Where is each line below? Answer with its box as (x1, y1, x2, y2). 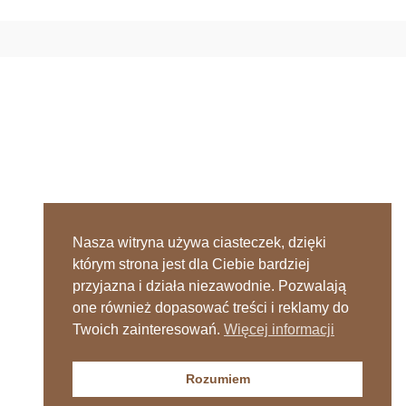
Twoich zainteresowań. (72, 322, 224, 338)
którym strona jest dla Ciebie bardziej (72, 256, 310, 273)
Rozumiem (185, 372, 250, 387)
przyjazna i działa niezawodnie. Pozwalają (72, 278, 346, 295)
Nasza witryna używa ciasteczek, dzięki (72, 235, 326, 251)
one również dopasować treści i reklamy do (72, 300, 349, 316)
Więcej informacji (224, 322, 334, 338)
